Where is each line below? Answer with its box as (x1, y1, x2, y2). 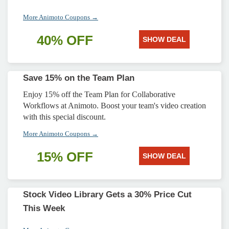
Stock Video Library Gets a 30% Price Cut (23, 190, 192, 199)
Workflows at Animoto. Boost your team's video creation (23, 101, 206, 110)
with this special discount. (23, 112, 106, 121)
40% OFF (37, 33, 93, 48)
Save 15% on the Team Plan (23, 73, 134, 83)
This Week (23, 203, 65, 213)
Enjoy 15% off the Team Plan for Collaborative (23, 90, 175, 99)
